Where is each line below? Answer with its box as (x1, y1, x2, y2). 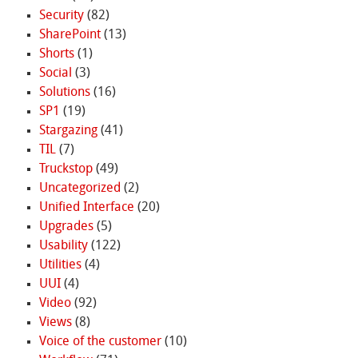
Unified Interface (38, 201, 134, 215)
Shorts (38, 48, 74, 62)
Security (38, 10, 84, 23)
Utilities (38, 259, 82, 272)
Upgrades (38, 221, 93, 234)
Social (38, 67, 72, 81)
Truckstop (38, 163, 93, 177)
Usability (38, 240, 88, 253)
